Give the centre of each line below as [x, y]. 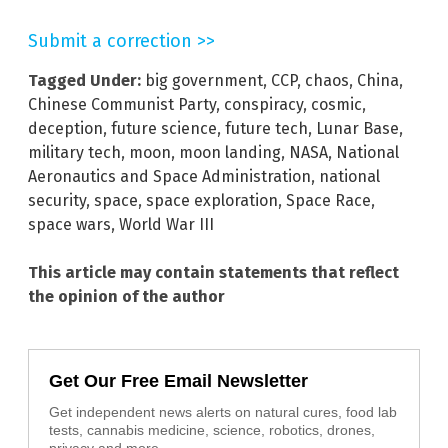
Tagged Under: [84, 81]
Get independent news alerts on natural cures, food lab [223, 412]
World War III [166, 225]
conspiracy [263, 105]
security [57, 201]
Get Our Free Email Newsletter [178, 381]
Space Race [328, 201]
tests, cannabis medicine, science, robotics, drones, [212, 430]
